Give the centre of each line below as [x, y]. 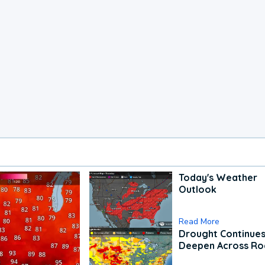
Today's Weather [218, 177]
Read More [199, 221]
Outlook [198, 189]
